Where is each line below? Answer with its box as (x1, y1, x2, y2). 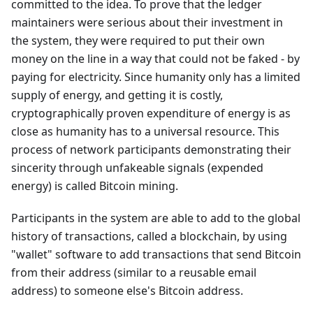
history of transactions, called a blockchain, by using (11, 228, 287, 245)
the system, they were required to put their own (11, 33, 265, 49)
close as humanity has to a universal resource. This (11, 124, 279, 140)
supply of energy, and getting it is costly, (11, 87, 223, 103)
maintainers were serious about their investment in (11, 15, 283, 31)
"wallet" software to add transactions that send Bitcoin (11, 247, 301, 263)
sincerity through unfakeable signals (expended (11, 160, 263, 176)
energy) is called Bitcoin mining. (11, 178, 178, 194)
